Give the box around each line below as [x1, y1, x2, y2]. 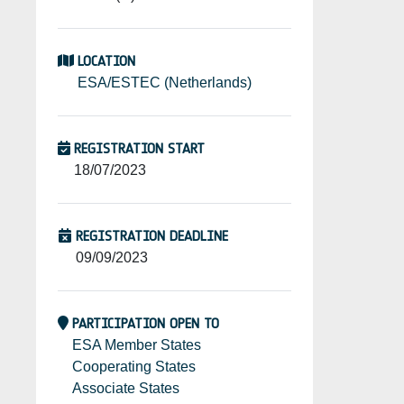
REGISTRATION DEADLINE [76, 227, 228, 245]
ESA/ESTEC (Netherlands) [78, 75, 252, 91]
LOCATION [78, 52, 135, 70]
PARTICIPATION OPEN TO [72, 315, 219, 333]
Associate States [72, 381, 179, 397]
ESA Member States [72, 337, 201, 353]
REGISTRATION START [74, 140, 205, 158]
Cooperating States [72, 359, 196, 375]
